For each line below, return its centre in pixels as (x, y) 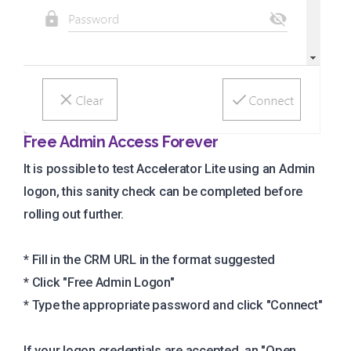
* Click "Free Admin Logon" (99, 283)
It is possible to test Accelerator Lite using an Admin (169, 169)
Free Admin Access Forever (121, 143)
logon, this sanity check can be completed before (163, 192)
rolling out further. (74, 215)
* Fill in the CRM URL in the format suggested (149, 260)
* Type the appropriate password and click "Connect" (173, 306)
